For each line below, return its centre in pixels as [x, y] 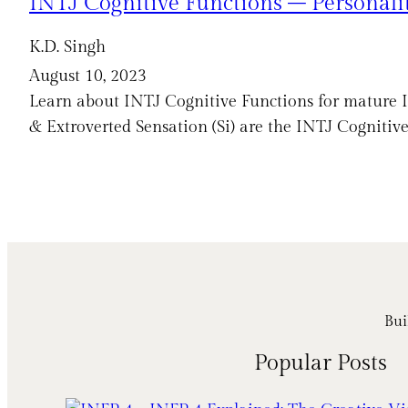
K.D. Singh [67, 46]
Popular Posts [321, 363]
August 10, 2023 [88, 76]
